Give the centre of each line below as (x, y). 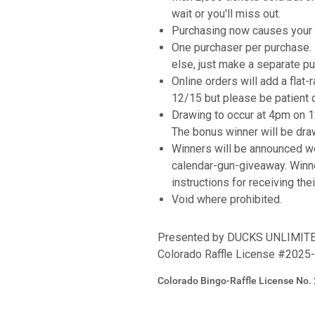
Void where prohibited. (227, 200)
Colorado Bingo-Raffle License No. (236, 281)
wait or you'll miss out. (226, 14)
